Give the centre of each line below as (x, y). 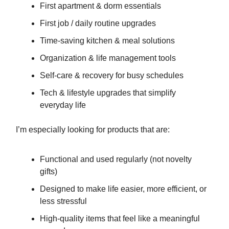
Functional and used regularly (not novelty (116, 159)
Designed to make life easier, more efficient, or (123, 189)
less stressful (63, 201)
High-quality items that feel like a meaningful (120, 219)
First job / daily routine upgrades (98, 24)
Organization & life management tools (108, 58)
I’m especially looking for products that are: (93, 130)
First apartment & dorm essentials (100, 6)
